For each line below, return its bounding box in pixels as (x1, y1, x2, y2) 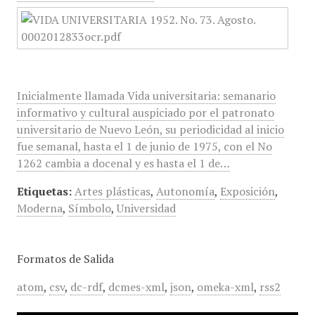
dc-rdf (70, 279, 103, 295)
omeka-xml (196, 279, 254, 295)
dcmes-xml (108, 279, 165, 295)
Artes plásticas (74, 184, 150, 199)
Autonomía (155, 184, 214, 199)
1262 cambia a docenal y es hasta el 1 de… (16, 155, 230, 171)
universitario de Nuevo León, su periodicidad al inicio (16, 122, 284, 137)
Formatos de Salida (16, 251, 114, 266)
